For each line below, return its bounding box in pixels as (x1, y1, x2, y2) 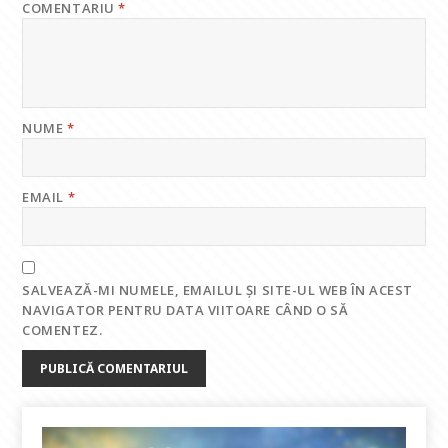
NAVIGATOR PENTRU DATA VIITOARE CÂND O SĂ (22, 301, 349, 320)
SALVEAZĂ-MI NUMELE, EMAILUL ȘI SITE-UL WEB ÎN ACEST (22, 281, 413, 300)
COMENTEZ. (22, 321, 103, 340)
